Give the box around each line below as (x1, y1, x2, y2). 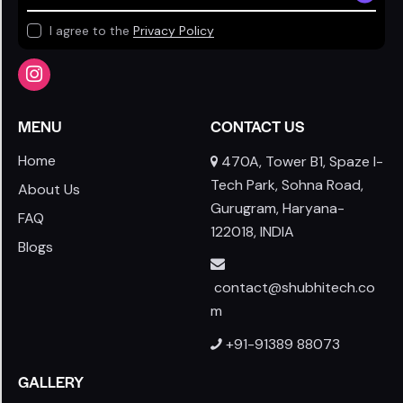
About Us (18, 179, 80, 199)
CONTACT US (210, 114, 304, 137)
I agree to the (49, 22, 133, 40)
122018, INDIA (210, 221, 294, 241)
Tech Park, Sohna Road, (210, 175, 363, 194)
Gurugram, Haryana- (210, 198, 345, 218)
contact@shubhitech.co (214, 278, 375, 298)
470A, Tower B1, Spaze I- (218, 151, 383, 171)
